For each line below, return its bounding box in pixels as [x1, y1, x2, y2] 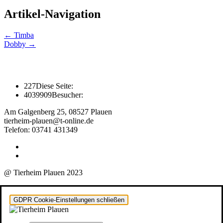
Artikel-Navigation [4, 7, 101, 20]
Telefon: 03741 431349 [4, 125, 78, 134]
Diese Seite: [36, 82, 73, 91]
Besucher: [52, 91, 83, 100]
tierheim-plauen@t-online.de [4, 116, 94, 125]
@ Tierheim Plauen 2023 [4, 168, 83, 177]
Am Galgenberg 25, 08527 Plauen [4, 108, 112, 116]
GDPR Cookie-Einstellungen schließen [13, 196, 124, 204]
